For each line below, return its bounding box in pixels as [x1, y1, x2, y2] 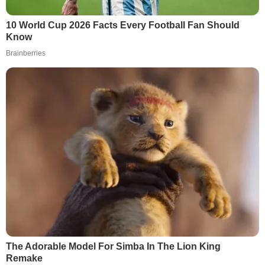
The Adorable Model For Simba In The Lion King [6, 241, 221, 251]
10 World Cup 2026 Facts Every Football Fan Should [6, 20, 240, 31]
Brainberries [6, 49, 46, 58]
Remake [6, 253, 43, 263]
